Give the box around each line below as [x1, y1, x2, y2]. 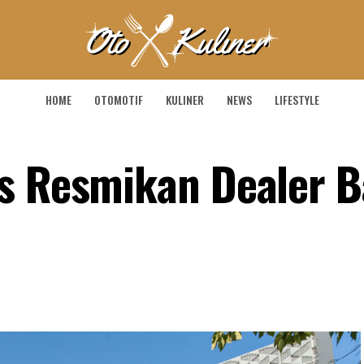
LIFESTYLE [274, 91, 319, 108]
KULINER [165, 91, 204, 108]
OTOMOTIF [93, 91, 143, 108]
